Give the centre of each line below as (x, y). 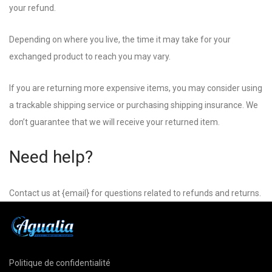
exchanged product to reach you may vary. (90, 56)
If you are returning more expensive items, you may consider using (136, 88)
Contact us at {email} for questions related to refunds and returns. (135, 193)
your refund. (32, 8)
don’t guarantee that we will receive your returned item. (114, 122)
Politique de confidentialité (60, 263)
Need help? (51, 157)
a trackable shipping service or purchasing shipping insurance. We (134, 105)
